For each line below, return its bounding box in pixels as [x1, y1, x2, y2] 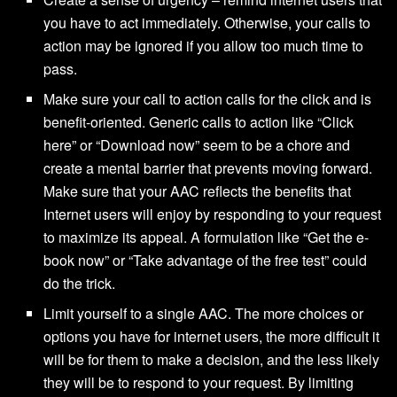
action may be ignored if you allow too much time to [43, 35, 364, 57]
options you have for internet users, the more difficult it [43, 326, 380, 347]
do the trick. [43, 273, 116, 294]
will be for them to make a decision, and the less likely [43, 349, 380, 370]
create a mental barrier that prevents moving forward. [43, 158, 373, 179]
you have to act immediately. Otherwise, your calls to [43, 12, 371, 34]
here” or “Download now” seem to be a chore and [43, 135, 351, 156]
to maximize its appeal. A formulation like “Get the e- [43, 227, 370, 248]
